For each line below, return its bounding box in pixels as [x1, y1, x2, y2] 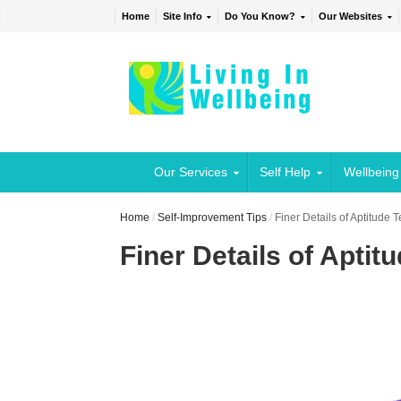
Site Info [162, 11, 202, 22]
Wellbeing [343, 165, 399, 180]
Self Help [260, 165, 311, 180]
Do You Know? [225, 11, 296, 22]
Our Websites [319, 11, 383, 22]
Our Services [153, 165, 227, 180]
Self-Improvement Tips [158, 211, 268, 225]
